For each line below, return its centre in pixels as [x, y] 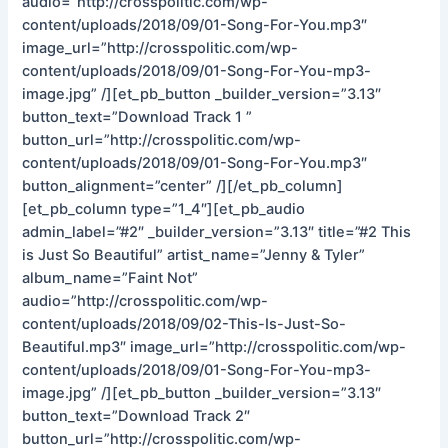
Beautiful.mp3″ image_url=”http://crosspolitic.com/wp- [214, 346]
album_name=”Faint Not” [110, 277]
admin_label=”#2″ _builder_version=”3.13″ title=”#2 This [217, 231]
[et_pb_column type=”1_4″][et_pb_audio [164, 208]
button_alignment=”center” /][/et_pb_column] [183, 185]
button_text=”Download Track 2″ [136, 415]
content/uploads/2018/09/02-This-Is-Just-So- [184, 323]
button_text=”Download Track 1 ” [137, 116]
